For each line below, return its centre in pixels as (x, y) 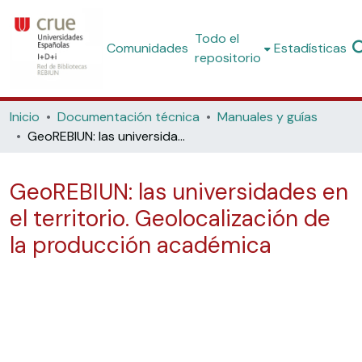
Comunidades (148, 48)
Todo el (217, 38)
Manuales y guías (267, 117)
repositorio (228, 58)
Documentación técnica (128, 117)
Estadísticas (311, 48)
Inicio (25, 117)
